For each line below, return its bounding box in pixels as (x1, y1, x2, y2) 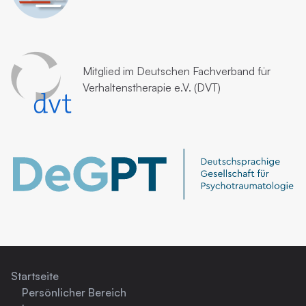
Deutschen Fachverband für (137, 64, 270, 78)
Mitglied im (83, 64, 137, 78)
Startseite (11, 269, 59, 283)
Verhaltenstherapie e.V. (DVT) (83, 80, 221, 94)
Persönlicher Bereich (22, 286, 126, 300)
